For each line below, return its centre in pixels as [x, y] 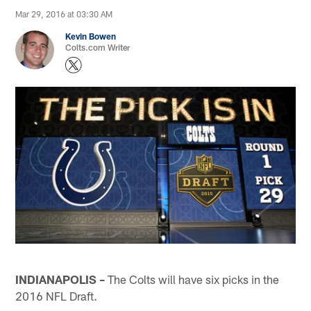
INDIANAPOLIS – [60, 279]
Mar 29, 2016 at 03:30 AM [64, 14]
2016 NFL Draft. [57, 295]
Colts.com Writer [98, 48]
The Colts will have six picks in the [192, 279]
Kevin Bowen [91, 36]
